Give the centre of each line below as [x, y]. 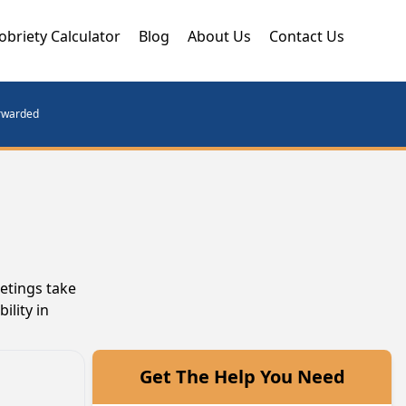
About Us [219, 36]
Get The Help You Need [242, 377]
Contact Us [307, 36]
